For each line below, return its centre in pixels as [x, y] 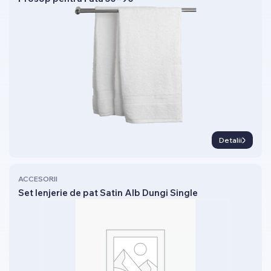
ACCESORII [38, 179]
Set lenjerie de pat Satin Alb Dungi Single [108, 193]
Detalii [230, 140]
